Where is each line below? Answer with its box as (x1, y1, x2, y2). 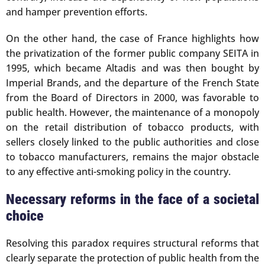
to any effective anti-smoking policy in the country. (6, 164, 231, 178)
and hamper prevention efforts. (6, 5, 147, 18)
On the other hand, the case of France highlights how (6, 31, 259, 45)
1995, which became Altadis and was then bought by (6, 61, 259, 75)
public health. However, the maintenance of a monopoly (6, 105, 259, 119)
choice (6, 207, 44, 224)
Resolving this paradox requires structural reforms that (6, 236, 259, 250)
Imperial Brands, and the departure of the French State (6, 76, 259, 89)
